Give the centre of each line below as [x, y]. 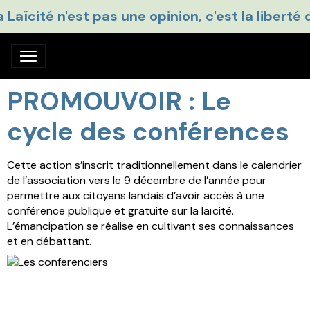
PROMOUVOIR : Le [119, 101]
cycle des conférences [148, 131]
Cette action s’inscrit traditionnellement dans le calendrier [154, 165]
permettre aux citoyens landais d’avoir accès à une [136, 195]
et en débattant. [49, 241]
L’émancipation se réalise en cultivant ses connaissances [151, 226]
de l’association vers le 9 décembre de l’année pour [137, 180]
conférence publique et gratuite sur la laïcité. [120, 210]
